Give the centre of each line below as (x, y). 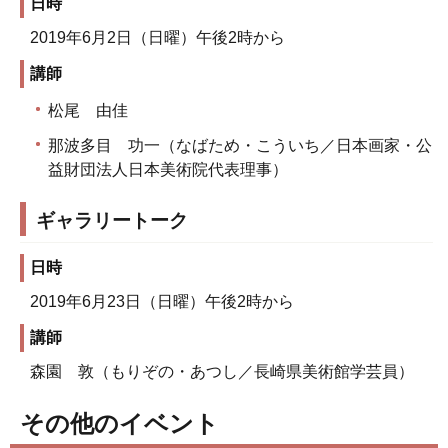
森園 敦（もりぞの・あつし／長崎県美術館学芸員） (222, 371)
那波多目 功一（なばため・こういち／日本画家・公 (240, 146)
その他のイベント (119, 423)
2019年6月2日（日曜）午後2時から (157, 37)
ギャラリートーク (112, 220)
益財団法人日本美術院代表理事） (168, 170)
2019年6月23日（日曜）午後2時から (162, 301)
